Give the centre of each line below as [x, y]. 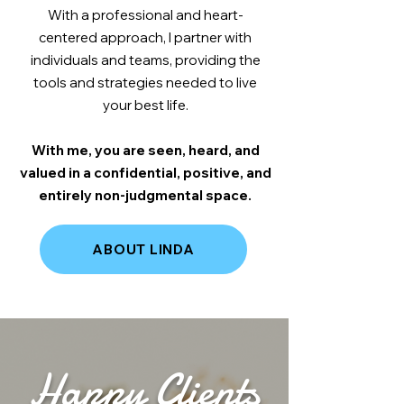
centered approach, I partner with [145, 37]
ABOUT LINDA [143, 249]
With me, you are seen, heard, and [145, 150]
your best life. [145, 105]
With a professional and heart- [145, 15]
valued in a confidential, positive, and [145, 173]
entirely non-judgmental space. [145, 195]
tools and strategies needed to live [145, 83]
